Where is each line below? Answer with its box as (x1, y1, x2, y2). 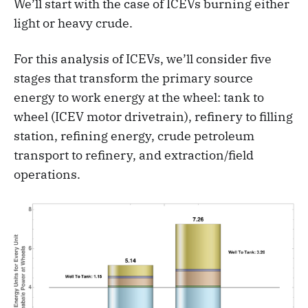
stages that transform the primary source (14, 70, 253, 87)
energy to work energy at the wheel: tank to (14, 89, 264, 106)
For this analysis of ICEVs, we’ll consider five (14, 51, 272, 67)
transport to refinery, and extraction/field (14, 147, 254, 164)
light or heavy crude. (14, 15, 133, 32)
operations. (14, 166, 80, 183)
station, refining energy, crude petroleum (14, 128, 254, 144)
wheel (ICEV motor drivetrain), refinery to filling (14, 109, 293, 125)
